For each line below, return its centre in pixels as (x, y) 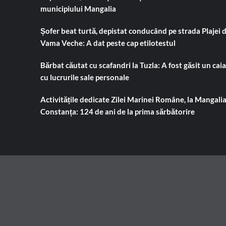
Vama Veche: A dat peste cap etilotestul (108, 43)
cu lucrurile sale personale (84, 77)
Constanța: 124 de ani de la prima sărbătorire (117, 112)
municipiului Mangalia (78, 9)
